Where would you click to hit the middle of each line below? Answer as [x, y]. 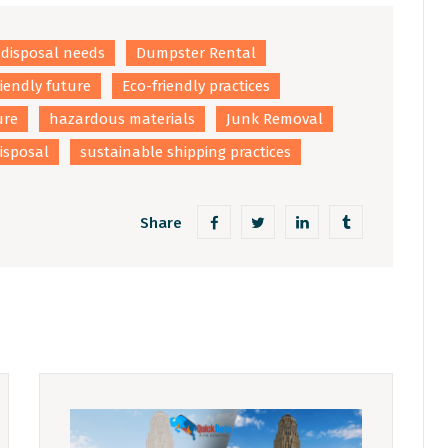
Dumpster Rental [196, 53]
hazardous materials [122, 119]
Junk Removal [274, 119]
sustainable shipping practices [185, 152]
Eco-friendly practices [196, 86]
